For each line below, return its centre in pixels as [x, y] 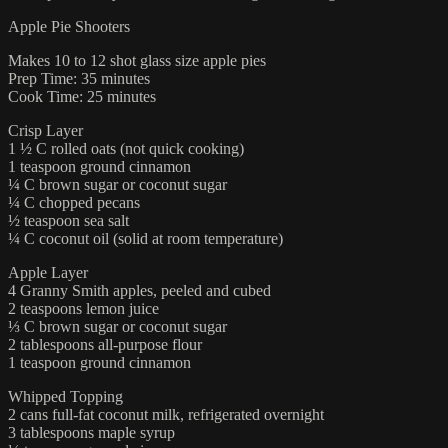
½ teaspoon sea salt [68, 221]
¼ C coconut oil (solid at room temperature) [145, 239]
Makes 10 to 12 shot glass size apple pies [137, 61]
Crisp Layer [45, 131]
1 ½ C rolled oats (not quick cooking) [126, 149]
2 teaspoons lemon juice [83, 309]
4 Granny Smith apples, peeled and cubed [139, 291]
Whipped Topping [65, 397]
